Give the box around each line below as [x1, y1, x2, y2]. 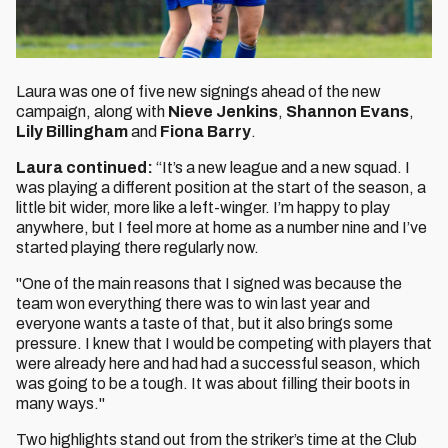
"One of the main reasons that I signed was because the [16, 275, 402, 292]
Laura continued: [16, 159, 153, 176]
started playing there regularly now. [16, 239, 262, 256]
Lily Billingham [16, 123, 128, 140]
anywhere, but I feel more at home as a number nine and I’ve [16, 219, 427, 236]
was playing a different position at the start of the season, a [16, 179, 426, 196]
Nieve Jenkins [165, 103, 278, 120]
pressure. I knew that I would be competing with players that [16, 335, 432, 352]
